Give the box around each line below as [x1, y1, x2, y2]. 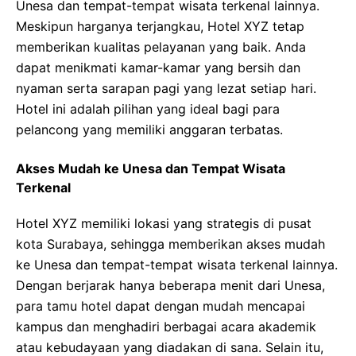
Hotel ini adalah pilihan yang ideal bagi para [16, 101, 280, 117]
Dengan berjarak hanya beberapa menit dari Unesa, [16, 277, 325, 293]
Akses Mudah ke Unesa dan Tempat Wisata [16, 161, 285, 176]
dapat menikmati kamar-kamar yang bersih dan [16, 60, 300, 75]
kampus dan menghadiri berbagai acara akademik [16, 319, 316, 335]
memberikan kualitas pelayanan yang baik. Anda [16, 39, 306, 55]
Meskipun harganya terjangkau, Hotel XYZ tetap [16, 18, 304, 34]
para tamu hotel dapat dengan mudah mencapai [16, 298, 305, 314]
